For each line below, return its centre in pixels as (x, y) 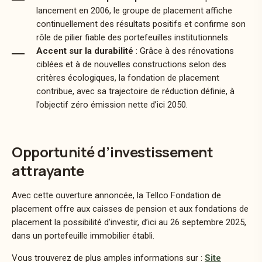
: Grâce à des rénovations (184, 51)
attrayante (48, 170)
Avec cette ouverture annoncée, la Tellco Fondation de (116, 195)
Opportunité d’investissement (112, 151)
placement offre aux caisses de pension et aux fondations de (130, 208)
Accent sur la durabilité (85, 51)
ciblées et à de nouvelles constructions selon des (131, 64)
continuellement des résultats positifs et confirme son (141, 24)
